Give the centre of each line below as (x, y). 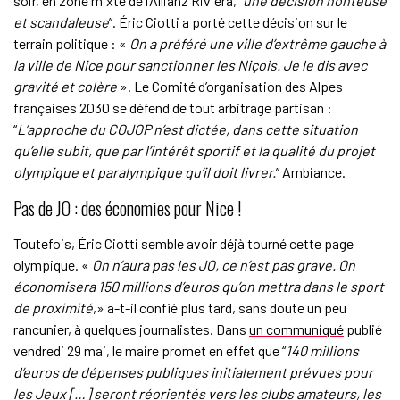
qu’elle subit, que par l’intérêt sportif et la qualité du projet (194, 151)
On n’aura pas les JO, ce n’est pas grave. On (223, 265)
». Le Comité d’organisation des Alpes (229, 87)
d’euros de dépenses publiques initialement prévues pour (193, 372)
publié (362, 329)
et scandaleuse (61, 22)
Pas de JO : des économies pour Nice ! (127, 208)
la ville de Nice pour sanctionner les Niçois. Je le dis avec (190, 65)
